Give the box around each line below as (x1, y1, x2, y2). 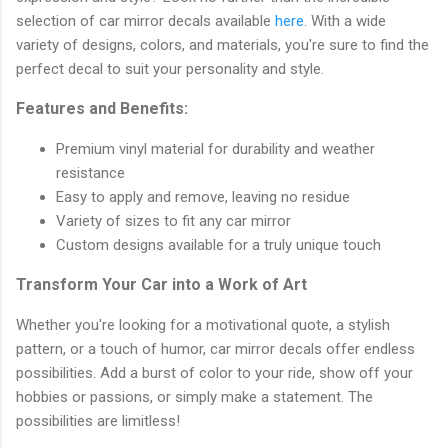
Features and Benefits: (16, 98, 188, 118)
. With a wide (304, 11, 386, 30)
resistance (56, 163, 125, 182)
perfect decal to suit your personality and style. (16, 59, 324, 78)
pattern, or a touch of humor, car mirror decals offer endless (16, 339, 415, 358)
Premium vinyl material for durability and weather (56, 139, 375, 158)
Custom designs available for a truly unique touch (56, 235, 381, 254)
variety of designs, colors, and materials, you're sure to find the (16, 35, 429, 54)
